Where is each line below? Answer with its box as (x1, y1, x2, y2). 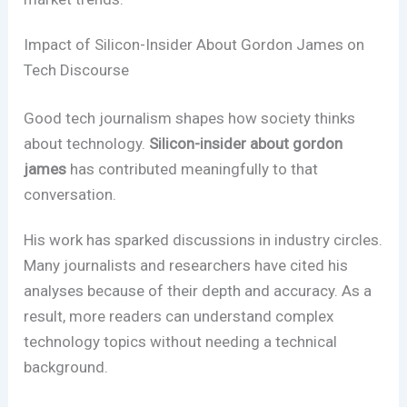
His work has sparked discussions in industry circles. (24, 231, 383, 249)
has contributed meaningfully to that (66, 160, 319, 179)
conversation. (24, 185, 117, 204)
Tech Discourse (24, 60, 130, 79)
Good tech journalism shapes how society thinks (24, 109, 356, 128)
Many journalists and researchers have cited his (24, 256, 349, 274)
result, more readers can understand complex (24, 307, 334, 325)
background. (24, 358, 109, 376)
